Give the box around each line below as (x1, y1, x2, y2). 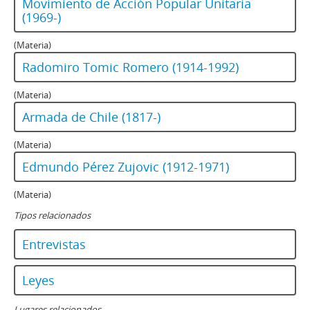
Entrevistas (22, 236, 86, 253)
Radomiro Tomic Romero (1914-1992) (22, 59, 239, 76)
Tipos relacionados (14, 209, 91, 222)
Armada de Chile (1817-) (22, 109, 161, 126)
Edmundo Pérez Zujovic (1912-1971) (22, 158, 229, 176)
